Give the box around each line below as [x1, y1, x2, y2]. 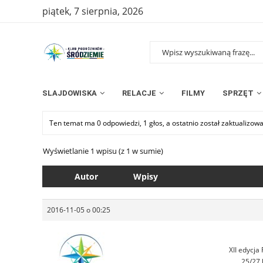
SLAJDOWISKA [42, 88, 97, 97]
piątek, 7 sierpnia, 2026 [42, 5, 143, 18]
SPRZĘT [222, 88, 254, 97]
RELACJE [122, 88, 156, 97]
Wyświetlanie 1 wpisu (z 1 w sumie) [43, 145, 163, 156]
